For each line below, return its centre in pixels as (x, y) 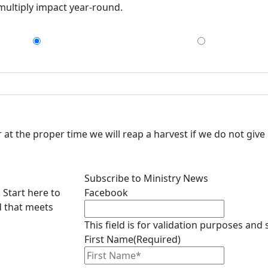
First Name (109, 239)
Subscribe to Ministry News (146, 178)
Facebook (106, 192)
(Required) (157, 239)
